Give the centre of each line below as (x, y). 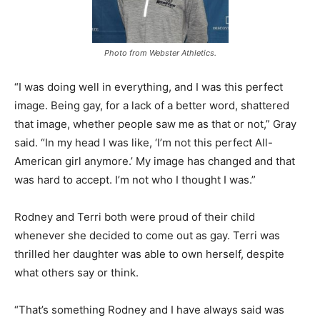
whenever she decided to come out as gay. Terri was (147, 235)
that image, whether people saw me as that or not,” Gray (155, 124)
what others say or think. (78, 272)
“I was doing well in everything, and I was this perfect (149, 87)
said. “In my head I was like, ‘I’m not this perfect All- (144, 142)
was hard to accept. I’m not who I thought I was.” (135, 180)
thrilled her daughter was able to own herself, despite (149, 254)
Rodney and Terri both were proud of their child (135, 217)
